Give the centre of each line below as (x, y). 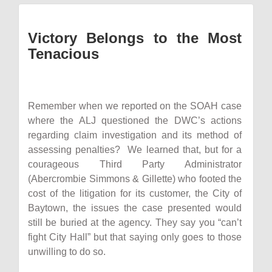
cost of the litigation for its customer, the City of (135, 193)
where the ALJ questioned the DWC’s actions (135, 121)
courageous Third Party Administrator (135, 164)
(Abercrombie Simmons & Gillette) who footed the (135, 179)
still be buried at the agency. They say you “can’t (135, 223)
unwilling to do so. (67, 252)
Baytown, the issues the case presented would (135, 208)
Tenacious (63, 54)
